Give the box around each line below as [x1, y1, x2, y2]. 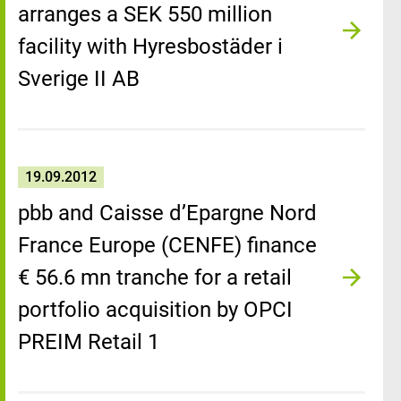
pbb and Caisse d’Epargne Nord [18, 200, 317, 226]
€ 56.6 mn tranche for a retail [18, 265, 292, 290]
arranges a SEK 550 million [18, 2, 272, 27]
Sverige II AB [18, 66, 140, 91]
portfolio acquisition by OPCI [18, 297, 293, 322]
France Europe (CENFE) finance [18, 233, 317, 258]
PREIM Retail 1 [18, 329, 159, 354]
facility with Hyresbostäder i [18, 34, 283, 59]
